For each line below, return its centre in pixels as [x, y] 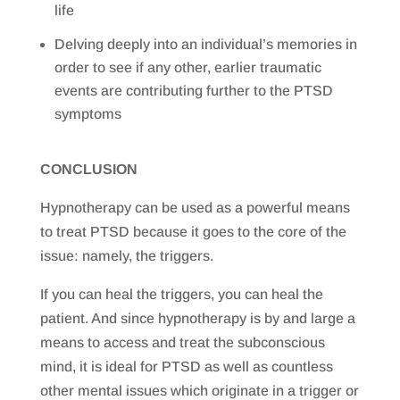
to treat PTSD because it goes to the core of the [193, 232]
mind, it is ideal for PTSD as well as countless [186, 367]
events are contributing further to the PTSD [193, 91]
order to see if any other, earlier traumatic [187, 68]
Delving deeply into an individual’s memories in [205, 45]
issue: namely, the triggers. [126, 256]
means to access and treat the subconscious [182, 343]
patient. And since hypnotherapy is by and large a [197, 319]
